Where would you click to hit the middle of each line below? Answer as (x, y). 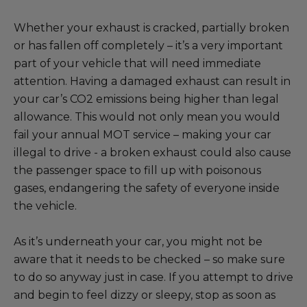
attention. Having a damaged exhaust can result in (152, 81)
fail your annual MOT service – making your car (143, 135)
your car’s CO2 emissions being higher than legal (146, 99)
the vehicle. (45, 206)
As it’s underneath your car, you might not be (138, 242)
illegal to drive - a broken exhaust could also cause (152, 152)
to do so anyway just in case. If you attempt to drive (153, 277)
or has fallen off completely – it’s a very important (148, 46)
